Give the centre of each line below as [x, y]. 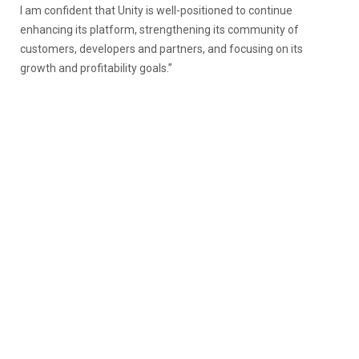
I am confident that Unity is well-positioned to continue [156, 10]
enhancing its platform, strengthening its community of [159, 29]
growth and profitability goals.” [96, 68]
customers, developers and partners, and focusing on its [161, 48]
